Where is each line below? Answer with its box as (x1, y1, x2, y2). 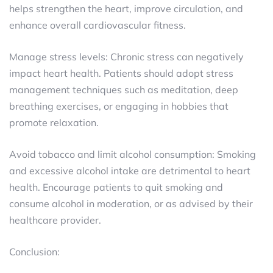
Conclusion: (9, 246, 60, 258)
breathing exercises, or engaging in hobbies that (9, 100, 229, 112)
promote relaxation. (9, 116, 99, 129)
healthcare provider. (9, 214, 101, 226)
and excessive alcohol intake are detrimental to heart (9, 165, 250, 177)
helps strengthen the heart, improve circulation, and (9, 2, 243, 15)
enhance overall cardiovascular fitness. (9, 19, 186, 31)
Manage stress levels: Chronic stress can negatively (9, 51, 244, 63)
